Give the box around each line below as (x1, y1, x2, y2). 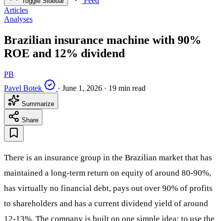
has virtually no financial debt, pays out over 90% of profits (4, 183, 213, 193)
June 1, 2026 (62, 83, 102, 92)
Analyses (4, 15, 33, 24)
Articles (4, 6, 28, 15)
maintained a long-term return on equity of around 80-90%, (4, 168, 211, 178)
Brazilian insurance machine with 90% (4, 34, 201, 47)
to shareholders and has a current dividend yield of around (4, 198, 208, 208)
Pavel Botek (4, 83, 42, 92)
